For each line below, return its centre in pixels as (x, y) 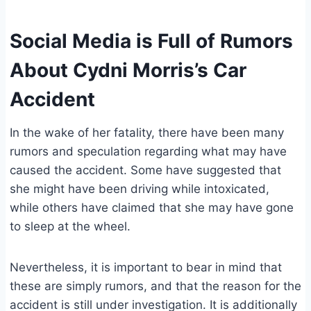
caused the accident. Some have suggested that (145, 170)
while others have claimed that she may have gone (152, 208)
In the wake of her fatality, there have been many (147, 133)
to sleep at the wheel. (70, 227)
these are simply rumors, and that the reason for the (155, 286)
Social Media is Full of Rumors (151, 41)
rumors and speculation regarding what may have (148, 152)
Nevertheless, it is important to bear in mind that (146, 268)
